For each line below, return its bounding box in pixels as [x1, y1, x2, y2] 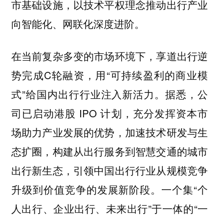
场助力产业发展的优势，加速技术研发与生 [11, 125, 208, 140]
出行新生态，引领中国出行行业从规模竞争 [11, 163, 208, 178]
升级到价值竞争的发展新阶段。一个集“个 [11, 182, 208, 197]
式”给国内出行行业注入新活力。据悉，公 [11, 87, 208, 102]
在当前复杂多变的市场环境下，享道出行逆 [11, 48, 208, 64]
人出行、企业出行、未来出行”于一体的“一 [11, 201, 208, 216]
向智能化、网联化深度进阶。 [11, 16, 145, 31]
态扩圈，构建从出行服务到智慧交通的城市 [11, 144, 208, 159]
